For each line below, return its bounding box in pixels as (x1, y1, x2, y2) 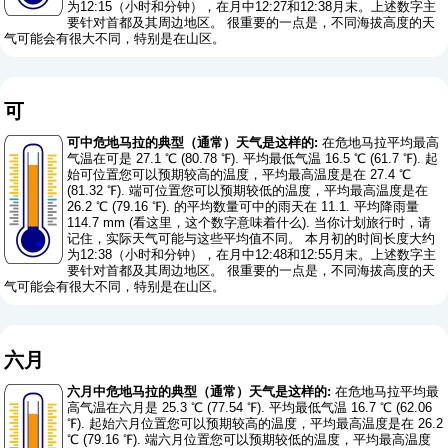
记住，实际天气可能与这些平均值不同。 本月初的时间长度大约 (67, 231, 436, 247)
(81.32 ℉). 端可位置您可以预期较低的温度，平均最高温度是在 (67, 183, 429, 199)
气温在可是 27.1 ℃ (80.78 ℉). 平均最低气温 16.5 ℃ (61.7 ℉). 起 (67, 151, 439, 167)
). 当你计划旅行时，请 (302, 215, 432, 231)
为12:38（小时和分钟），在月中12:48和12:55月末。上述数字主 (67, 247, 437, 263)
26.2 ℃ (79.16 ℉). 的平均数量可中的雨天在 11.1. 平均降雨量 (67, 199, 420, 215)
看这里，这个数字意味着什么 (133, 215, 303, 231)
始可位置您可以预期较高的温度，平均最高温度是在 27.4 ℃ (67, 167, 412, 183)
